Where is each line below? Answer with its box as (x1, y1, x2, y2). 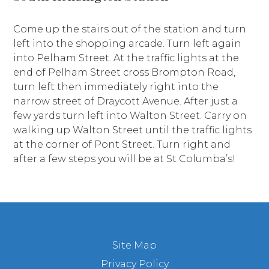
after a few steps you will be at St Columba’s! (13, 153, 236, 165)
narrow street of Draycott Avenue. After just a (13, 95, 238, 107)
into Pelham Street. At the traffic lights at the (13, 52, 240, 64)
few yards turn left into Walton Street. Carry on (13, 110, 247, 122)
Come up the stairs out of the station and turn (13, 23, 247, 35)
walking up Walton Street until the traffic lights (13, 124, 252, 136)
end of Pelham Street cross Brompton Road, (13, 67, 236, 79)
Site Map (112, 240, 157, 252)
